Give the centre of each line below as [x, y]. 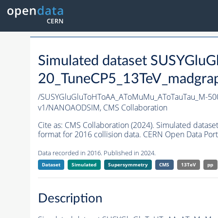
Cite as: [51, 125]
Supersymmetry [128, 165]
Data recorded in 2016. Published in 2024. [97, 153]
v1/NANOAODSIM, [70, 108]
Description [70, 198]
